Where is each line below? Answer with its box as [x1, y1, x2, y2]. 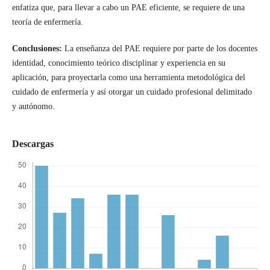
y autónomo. [11, 101, 55, 111]
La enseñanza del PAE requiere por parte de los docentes [64, 43, 257, 53]
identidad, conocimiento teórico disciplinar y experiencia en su [11, 58, 225, 67]
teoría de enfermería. [11, 17, 83, 27]
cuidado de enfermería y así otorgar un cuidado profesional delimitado [11, 87, 252, 96]
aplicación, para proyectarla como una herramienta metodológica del [11, 72, 245, 82]
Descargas [11, 138, 54, 149]
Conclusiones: [11, 43, 64, 53]
